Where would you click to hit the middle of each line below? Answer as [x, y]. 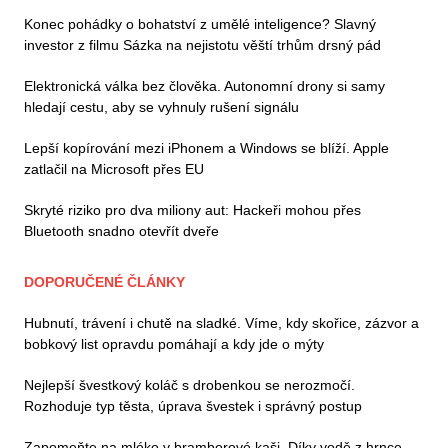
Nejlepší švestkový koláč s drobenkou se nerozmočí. [189, 385]
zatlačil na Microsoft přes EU [114, 169]
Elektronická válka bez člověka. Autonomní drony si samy [204, 86]
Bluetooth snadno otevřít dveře [121, 231]
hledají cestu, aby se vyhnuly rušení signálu [161, 107]
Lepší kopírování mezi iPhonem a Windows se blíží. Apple [206, 148]
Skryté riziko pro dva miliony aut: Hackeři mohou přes [192, 210]
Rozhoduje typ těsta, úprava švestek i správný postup [193, 406]
